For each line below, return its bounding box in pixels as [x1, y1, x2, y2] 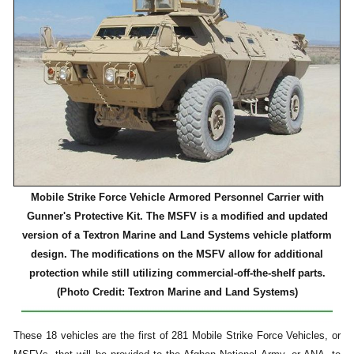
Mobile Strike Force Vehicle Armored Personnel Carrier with [30, 191, 324, 204]
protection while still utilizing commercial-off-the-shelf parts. [28, 267, 326, 280]
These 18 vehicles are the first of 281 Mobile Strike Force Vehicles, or [13, 330, 341, 342]
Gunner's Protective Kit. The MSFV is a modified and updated [26, 210, 328, 223]
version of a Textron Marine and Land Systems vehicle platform [22, 229, 332, 242]
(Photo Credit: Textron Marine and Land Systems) [56, 286, 298, 299]
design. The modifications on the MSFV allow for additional [31, 248, 323, 261]
